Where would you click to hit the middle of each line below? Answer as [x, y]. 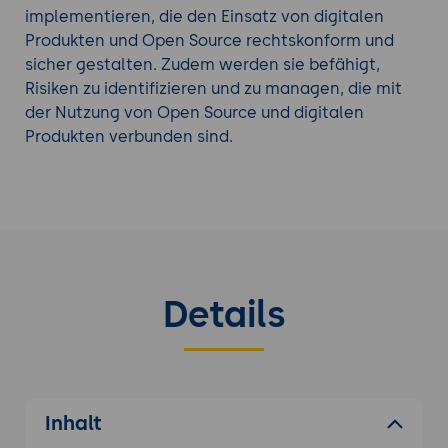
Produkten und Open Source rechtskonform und [209, 41]
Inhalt [73, 423]
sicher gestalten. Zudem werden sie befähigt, [202, 65]
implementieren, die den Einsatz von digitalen [204, 17]
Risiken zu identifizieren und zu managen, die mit [213, 89]
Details [224, 315]
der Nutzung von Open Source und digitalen [194, 113]
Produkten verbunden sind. [128, 137]
